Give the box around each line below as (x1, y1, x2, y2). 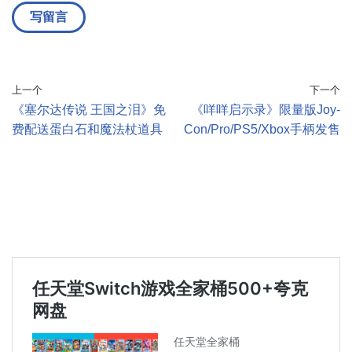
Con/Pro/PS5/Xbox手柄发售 (184, 122, 340, 136)
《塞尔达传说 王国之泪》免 (12, 102, 166, 116)
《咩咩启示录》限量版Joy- (191, 102, 340, 116)
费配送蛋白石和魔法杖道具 (12, 122, 163, 136)
